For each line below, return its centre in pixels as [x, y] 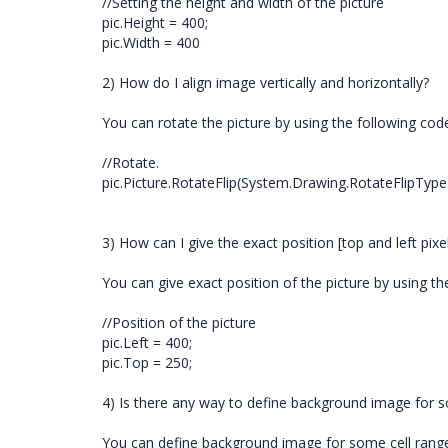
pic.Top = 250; [147, 362]
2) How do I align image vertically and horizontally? [265, 82]
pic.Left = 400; [147, 342]
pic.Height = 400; [155, 22]
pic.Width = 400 [151, 42]
